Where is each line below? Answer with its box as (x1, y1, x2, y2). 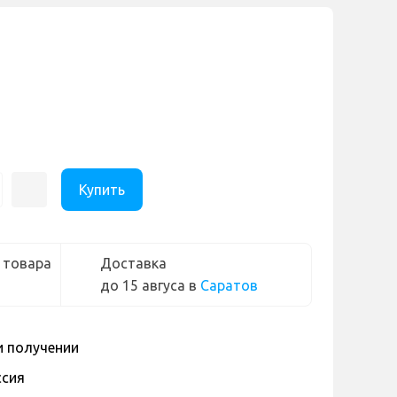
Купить (79, 181, 125, 198)
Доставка (100, 255, 167, 272)
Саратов (200, 277, 258, 294)
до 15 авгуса (100, 277, 185, 294)
